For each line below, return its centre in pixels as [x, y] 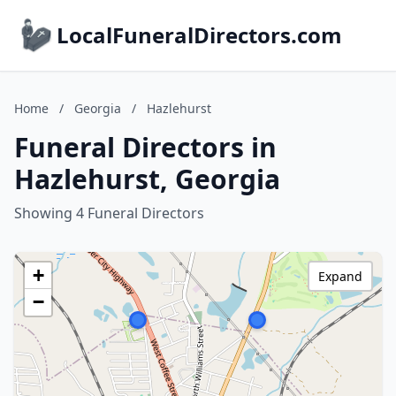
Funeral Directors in [145, 147]
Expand [340, 276]
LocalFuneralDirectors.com [199, 35]
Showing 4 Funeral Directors [109, 213]
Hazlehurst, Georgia [147, 179]
